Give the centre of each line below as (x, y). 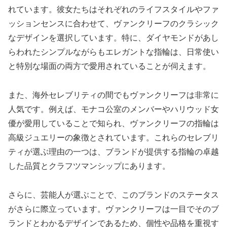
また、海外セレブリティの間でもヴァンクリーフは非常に (113, 95)
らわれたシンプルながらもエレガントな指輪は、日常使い (113, 52)
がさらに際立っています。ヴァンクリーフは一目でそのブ (113, 209)
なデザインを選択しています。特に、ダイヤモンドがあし (113, 38)
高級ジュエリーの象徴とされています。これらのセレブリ (113, 137)
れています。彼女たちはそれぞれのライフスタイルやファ (113, 10)
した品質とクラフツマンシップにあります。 (89, 166)
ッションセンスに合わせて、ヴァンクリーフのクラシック (113, 24)
